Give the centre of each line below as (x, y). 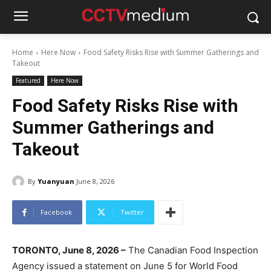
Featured (28, 80)
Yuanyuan (56, 181)
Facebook (56, 212)
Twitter (132, 212)
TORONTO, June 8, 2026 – (69, 250)
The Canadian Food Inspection (192, 250)
